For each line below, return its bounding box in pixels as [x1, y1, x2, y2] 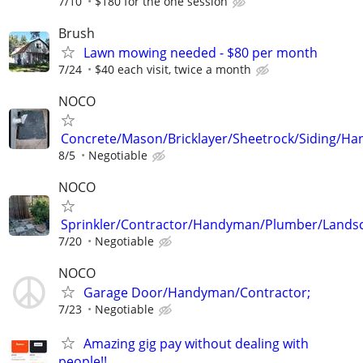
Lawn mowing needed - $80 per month [83, 43, 318, 62]
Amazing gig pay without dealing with [83, 334, 309, 352]
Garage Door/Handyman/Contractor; [83, 284, 310, 302]
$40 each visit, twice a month [95, 61, 251, 77]
